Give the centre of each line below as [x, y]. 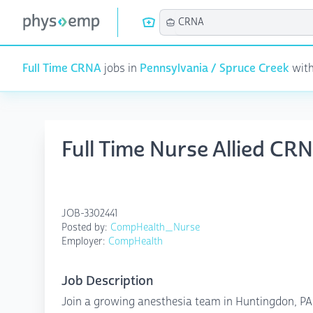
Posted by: [86, 227]
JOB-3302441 [89, 213]
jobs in [121, 68]
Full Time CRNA [62, 68]
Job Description [107, 281]
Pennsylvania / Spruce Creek [214, 68]
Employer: [85, 241]
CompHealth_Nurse [155, 227]
